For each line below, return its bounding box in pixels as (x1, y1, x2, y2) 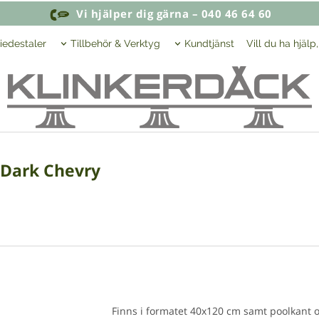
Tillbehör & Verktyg (70, 38, 160, 49)
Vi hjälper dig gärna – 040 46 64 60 (73, 6, 272, 21)
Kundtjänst (184, 38, 234, 49)
